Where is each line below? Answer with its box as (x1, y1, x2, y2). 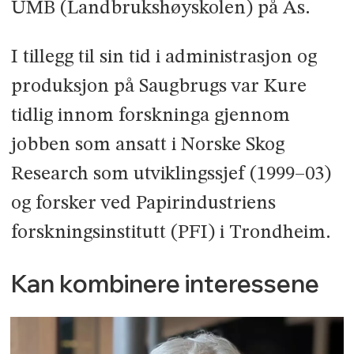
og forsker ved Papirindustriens (10, 194, 276, 214)
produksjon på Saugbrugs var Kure (10, 77, 307, 97)
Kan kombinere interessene (10, 269, 319, 299)
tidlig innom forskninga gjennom (10, 106, 290, 126)
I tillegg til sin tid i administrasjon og (10, 47, 317, 68)
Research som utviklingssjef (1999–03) (10, 164, 331, 185)
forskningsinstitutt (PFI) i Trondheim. (10, 223, 331, 243)
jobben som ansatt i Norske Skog (10, 135, 284, 156)
